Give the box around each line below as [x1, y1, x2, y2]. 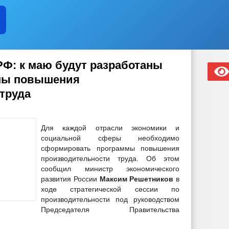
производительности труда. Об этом [41, 154, 179, 163]
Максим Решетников [99, 175, 174, 183]
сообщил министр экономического [41, 165, 179, 173]
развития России [41, 175, 100, 183]
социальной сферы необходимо [41, 134, 179, 142]
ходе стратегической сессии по [41, 185, 179, 193]
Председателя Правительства [41, 205, 179, 214]
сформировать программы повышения [41, 144, 179, 152]
